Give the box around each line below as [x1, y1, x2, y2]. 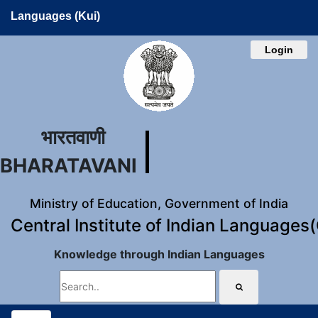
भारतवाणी [40, 126, 105, 149]
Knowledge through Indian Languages [53, 247, 265, 261]
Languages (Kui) [11, 10, 100, 22]
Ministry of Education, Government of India [30, 196, 288, 211]
